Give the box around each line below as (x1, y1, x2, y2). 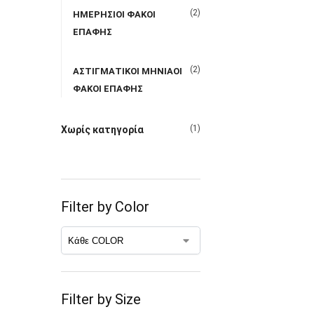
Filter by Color (61, 198, 149, 216)
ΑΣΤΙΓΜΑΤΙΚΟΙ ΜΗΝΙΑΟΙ (72, 66, 182, 77)
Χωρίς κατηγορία (61, 123, 144, 135)
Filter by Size (61, 291, 141, 308)
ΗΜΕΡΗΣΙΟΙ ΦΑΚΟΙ (72, 8, 156, 20)
